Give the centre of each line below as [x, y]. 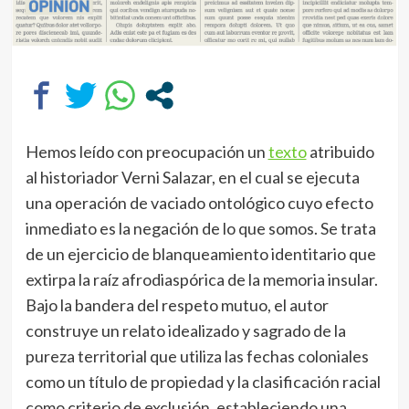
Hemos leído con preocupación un [147, 152]
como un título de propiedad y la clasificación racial [203, 382]
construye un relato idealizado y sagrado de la [185, 331]
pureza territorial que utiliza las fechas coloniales [197, 357]
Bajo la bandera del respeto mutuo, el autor [177, 305]
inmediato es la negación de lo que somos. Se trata [200, 229]
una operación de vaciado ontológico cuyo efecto [199, 203]
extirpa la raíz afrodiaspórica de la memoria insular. [201, 280]
